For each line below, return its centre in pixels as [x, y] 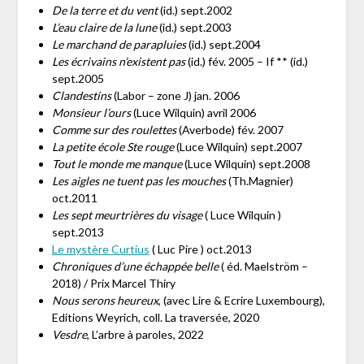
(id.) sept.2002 [195, 10]
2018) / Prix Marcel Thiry [113, 283]
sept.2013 [78, 232]
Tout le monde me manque [118, 163]
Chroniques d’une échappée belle [136, 266]
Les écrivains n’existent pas [118, 61]
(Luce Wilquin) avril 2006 [193, 112]
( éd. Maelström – [264, 266]
